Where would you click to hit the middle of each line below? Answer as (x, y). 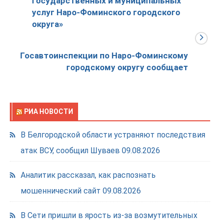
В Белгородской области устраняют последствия (113, 135)
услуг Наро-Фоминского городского (106, 12)
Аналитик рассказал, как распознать (88, 175)
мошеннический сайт (61, 191)
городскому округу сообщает (127, 67)
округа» (47, 24)
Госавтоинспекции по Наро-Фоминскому (104, 55)
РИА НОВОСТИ (49, 111)
